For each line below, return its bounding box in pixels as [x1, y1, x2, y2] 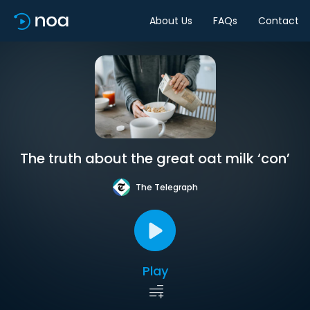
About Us [149, 13, 192, 28]
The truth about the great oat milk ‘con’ [20, 149, 290, 168]
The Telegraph [135, 181, 198, 193]
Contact [258, 13, 299, 28]
